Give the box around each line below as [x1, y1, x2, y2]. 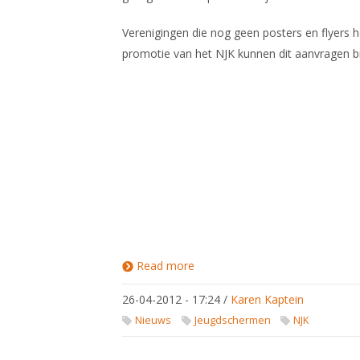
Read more [137, 258, 194, 273]
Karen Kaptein [231, 292, 304, 307]
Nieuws [135, 313, 171, 327]
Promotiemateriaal [194, 271, 292, 286]
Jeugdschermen [194, 313, 271, 327]
